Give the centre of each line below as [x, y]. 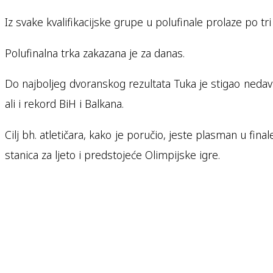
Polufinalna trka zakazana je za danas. [95, 53]
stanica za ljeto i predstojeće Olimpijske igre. [112, 154]
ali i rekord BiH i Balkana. [64, 104]
